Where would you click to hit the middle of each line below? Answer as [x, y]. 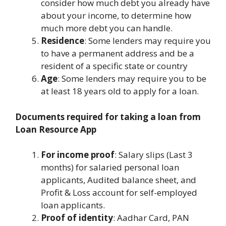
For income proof [78, 155]
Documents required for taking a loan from [108, 117]
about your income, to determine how [116, 16]
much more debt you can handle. [107, 28]
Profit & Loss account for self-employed [119, 193]
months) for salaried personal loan [110, 167]
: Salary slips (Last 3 [154, 155]
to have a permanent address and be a [118, 53]
